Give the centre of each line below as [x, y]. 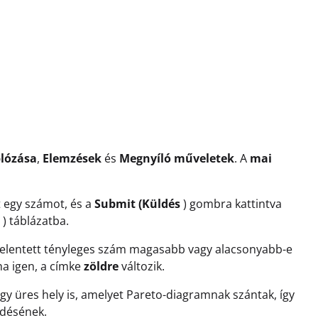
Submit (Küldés [137, 204]
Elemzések [72, 158]
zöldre [101, 266]
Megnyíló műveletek [177, 158]
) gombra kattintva [231, 204]
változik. [142, 266]
